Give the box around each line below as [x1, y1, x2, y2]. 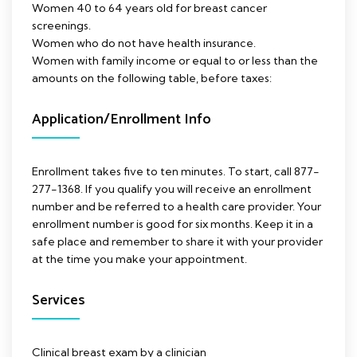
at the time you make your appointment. [32, 251, 247, 266]
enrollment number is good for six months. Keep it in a [32, 216, 313, 231]
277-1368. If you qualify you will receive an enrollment [32, 181, 312, 196]
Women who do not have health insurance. [32, 35, 256, 50]
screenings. [32, 18, 91, 33]
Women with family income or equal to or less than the [32, 53, 318, 68]
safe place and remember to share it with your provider [32, 233, 323, 249]
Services [32, 288, 85, 312]
